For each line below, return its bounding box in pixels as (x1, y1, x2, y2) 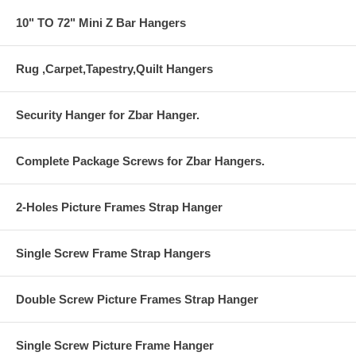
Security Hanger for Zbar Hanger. (16, 107, 199, 122)
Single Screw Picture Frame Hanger (16, 338, 214, 352)
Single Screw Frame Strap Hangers (16, 246, 211, 260)
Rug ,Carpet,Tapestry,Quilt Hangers (16, 61, 213, 75)
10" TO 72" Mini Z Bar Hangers (16, 15, 186, 29)
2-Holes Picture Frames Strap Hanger (16, 199, 222, 214)
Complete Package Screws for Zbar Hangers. (16, 153, 265, 168)
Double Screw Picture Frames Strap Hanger (16, 292, 258, 306)
